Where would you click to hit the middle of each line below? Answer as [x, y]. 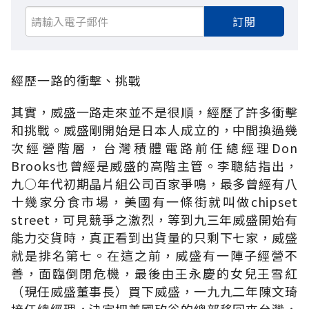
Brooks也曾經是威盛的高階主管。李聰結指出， [154, 165]
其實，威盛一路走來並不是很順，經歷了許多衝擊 [154, 111]
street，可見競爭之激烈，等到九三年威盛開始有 [154, 219]
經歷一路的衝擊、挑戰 [76, 80]
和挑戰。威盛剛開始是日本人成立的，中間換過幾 [154, 129]
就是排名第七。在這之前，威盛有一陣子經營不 [154, 255]
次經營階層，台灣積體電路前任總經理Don [154, 147]
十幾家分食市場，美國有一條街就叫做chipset [154, 201]
